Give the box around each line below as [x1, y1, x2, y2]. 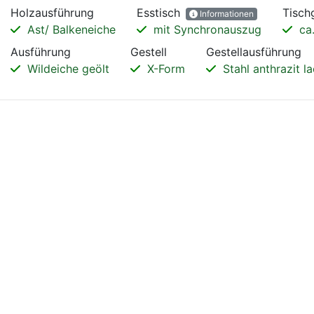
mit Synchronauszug [150, 22, 261, 37]
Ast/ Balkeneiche [24, 22, 116, 37]
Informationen [197, 8, 254, 20]
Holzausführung [11, 6, 94, 20]
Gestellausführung [206, 45, 301, 60]
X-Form [144, 62, 185, 76]
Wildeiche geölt [24, 62, 109, 76]
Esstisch [137, 6, 180, 20]
